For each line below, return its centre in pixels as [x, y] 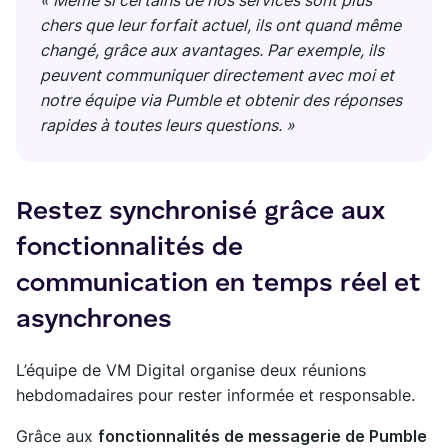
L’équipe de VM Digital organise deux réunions [191, 370]
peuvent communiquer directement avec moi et [217, 75]
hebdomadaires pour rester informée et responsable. [215, 395]
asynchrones [94, 320]
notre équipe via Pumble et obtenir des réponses [221, 100]
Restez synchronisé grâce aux [200, 212]
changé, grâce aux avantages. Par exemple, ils [212, 50]
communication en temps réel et [218, 284]
